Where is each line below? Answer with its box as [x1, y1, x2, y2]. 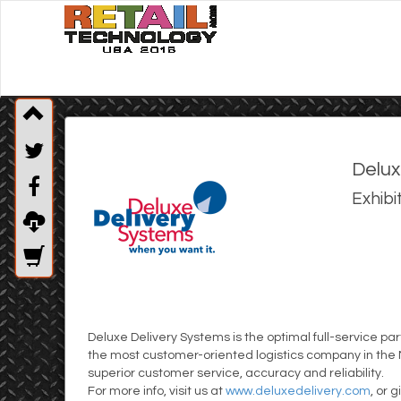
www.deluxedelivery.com [226, 385, 371, 397]
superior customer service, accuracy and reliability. [88, 367, 387, 380]
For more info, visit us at [88, 385, 226, 397]
